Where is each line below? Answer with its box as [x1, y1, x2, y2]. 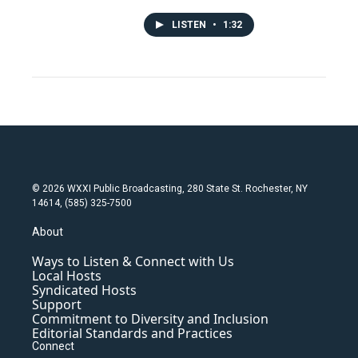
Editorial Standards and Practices [32, 324, 233, 343]
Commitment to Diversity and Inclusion [32, 310, 268, 328]
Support [32, 296, 82, 314]
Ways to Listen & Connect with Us [32, 253, 234, 271]
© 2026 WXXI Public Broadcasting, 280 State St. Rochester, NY [32, 183, 308, 195]
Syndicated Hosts [32, 281, 137, 300]
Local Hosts [32, 267, 101, 285]
